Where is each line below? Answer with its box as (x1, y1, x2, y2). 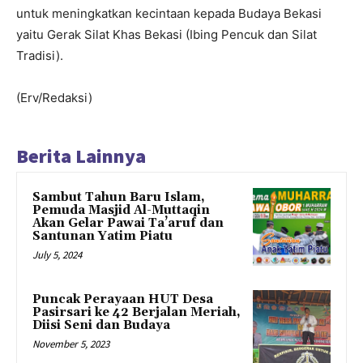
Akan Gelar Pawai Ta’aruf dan (32, 216, 224, 232)
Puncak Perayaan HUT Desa (32, 292, 213, 308)
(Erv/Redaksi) (16, 90, 92, 106)
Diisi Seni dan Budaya (32, 318, 170, 334)
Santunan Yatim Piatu (32, 228, 173, 245)
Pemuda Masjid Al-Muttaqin (32, 203, 210, 219)
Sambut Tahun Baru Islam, (32, 190, 205, 206)
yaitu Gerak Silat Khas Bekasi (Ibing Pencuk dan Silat (16, 27, 317, 43)
